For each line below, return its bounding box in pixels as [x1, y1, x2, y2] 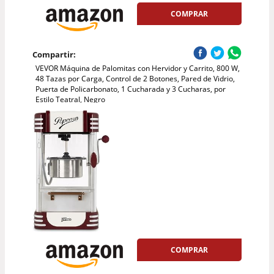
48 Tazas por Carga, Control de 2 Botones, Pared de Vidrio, [35, 73, 235, 84]
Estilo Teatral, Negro [35, 94, 105, 105]
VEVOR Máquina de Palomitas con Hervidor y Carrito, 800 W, [35, 63, 240, 74]
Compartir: [32, 49, 76, 61]
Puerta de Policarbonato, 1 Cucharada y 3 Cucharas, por [35, 84, 226, 95]
